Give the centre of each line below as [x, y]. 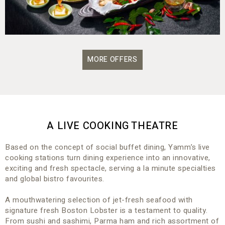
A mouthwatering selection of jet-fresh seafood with [99, 200]
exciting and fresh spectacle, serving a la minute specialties [110, 168]
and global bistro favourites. [55, 179]
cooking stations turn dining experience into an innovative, [108, 157]
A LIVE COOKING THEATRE [113, 126]
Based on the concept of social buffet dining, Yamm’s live [107, 147]
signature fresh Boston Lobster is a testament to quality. [106, 210]
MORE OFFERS [113, 59]
